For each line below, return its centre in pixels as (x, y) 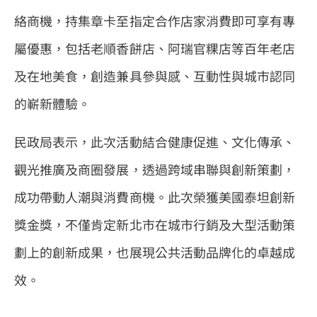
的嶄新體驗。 (53, 104)
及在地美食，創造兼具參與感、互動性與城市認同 (155, 76)
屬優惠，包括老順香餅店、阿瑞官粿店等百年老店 (155, 48)
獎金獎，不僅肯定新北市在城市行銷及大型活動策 (155, 224)
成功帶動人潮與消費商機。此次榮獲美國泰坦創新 (155, 196)
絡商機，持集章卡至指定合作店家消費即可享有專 (155, 21)
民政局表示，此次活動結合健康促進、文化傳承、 (155, 141)
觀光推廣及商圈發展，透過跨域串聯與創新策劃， (155, 169)
